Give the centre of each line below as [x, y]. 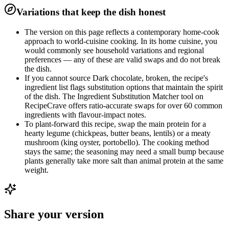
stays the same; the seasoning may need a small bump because [124, 152]
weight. [37, 170]
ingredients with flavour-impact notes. [85, 115]
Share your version [54, 214]
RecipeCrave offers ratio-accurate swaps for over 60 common [123, 106]
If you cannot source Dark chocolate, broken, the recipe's [116, 78]
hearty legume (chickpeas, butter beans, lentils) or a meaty [118, 133]
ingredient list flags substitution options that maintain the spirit [124, 87]
